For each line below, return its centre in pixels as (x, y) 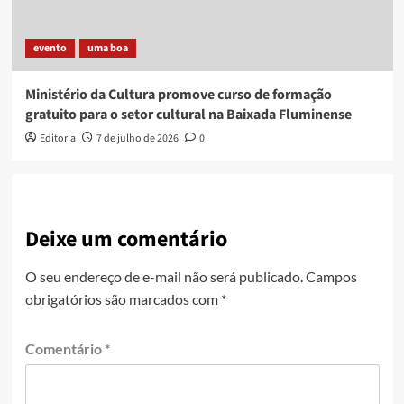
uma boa (107, 49)
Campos (331, 277)
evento (50, 49)
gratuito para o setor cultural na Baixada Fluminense (188, 115)
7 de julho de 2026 (137, 139)
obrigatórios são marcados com (123, 299)
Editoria (57, 139)
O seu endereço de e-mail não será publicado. (164, 277)
